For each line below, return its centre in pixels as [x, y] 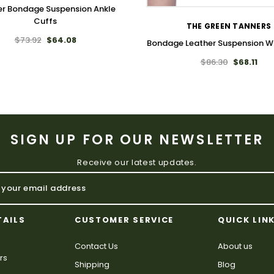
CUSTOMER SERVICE [124, 220]
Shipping [92, 264]
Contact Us [96, 246]
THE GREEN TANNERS [229, 26]
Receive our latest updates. [137, 162]
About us [235, 246]
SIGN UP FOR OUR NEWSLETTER [137, 139]
